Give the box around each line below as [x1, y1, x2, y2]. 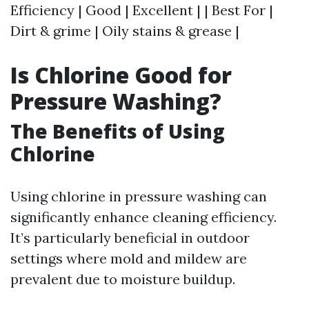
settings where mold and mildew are [10, 250, 247, 267]
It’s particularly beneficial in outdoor [10, 229, 250, 246]
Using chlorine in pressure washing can [10, 188, 267, 205]
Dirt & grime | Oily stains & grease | [10, 22, 239, 39]
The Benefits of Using [10, 118, 225, 144]
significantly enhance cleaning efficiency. [10, 208, 277, 226]
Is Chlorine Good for [10, 60, 232, 90]
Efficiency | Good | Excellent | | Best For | [10, 1, 273, 19]
